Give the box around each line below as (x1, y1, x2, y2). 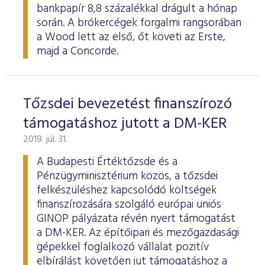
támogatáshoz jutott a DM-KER (23, 112, 227, 136)
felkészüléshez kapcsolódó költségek (37, 182, 216, 199)
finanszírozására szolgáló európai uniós (37, 196, 221, 214)
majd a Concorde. (37, 43, 118, 60)
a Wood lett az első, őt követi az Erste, (37, 28, 225, 46)
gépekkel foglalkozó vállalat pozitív (37, 238, 209, 256)
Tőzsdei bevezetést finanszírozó (23, 92, 232, 117)
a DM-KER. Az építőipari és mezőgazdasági (37, 224, 239, 242)
